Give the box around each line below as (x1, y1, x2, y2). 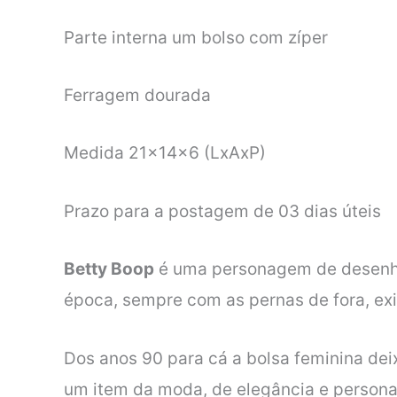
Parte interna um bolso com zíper (64, 27, 328, 48)
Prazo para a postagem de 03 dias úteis (64, 200, 381, 222)
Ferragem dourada (64, 84, 211, 105)
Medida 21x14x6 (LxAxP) (64, 143, 266, 164)
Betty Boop (64, 259, 154, 280)
